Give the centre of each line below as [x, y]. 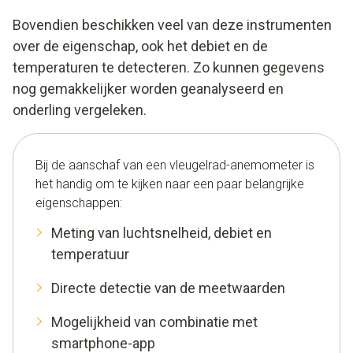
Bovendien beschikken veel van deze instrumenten [172, 24]
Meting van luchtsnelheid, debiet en [162, 232]
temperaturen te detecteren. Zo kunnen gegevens [169, 67]
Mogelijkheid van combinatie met [154, 321]
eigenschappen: [79, 203]
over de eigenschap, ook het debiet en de [140, 46]
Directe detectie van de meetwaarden [168, 288]
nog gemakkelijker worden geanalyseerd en [148, 88]
